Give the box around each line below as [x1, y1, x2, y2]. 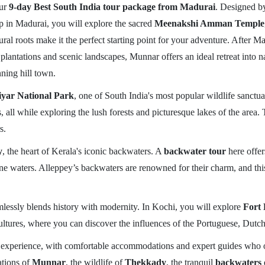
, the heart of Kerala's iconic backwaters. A [2, 146, 164, 156]
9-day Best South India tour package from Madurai [8, 2, 215, 12]
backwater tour [163, 146, 226, 156]
